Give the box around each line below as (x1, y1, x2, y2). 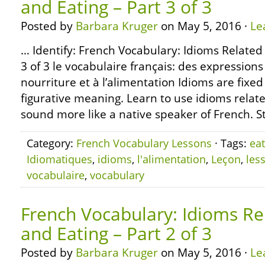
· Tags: (212, 136, 250, 150)
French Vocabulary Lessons (76, 136, 212, 150)
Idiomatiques (27, 152, 92, 166)
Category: (27, 136, 76, 150)
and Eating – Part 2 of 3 (21, 221, 212, 245)
